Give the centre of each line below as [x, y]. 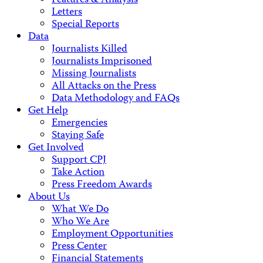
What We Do [80, 210]
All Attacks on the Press [104, 86]
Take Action [78, 173]
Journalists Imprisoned [102, 62]
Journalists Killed [90, 49]
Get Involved [56, 148]
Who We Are [80, 222]
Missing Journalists [94, 74]
